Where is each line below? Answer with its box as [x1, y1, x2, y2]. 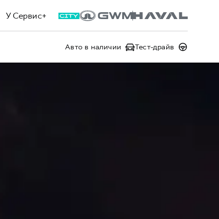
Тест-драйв [135, 42, 174, 52]
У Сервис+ [6, 10, 46, 21]
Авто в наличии [65, 42, 121, 52]
